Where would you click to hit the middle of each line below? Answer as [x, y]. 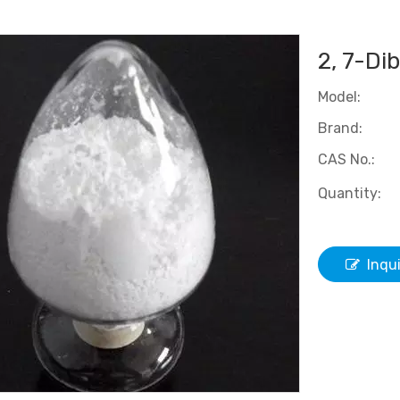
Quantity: [350, 193]
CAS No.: [346, 159]
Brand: [340, 128]
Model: [339, 97]
